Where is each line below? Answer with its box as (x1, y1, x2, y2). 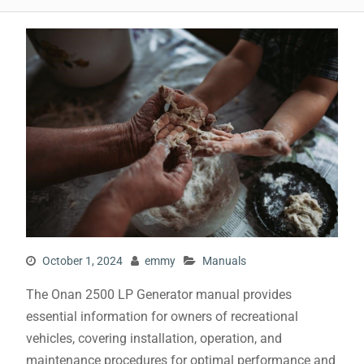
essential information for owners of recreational (25, 308, 298, 324)
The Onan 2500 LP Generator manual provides (25, 286, 292, 302)
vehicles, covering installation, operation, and (25, 330, 282, 346)
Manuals (201, 253, 246, 267)
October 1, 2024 (41, 253, 123, 267)
